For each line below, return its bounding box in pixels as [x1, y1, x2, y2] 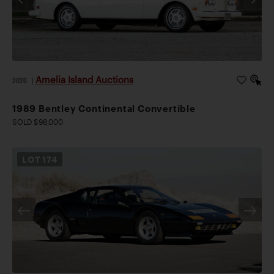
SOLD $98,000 [12, 117, 63, 126]
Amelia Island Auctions [35, 73, 133, 85]
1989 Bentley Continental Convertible [12, 102, 196, 114]
